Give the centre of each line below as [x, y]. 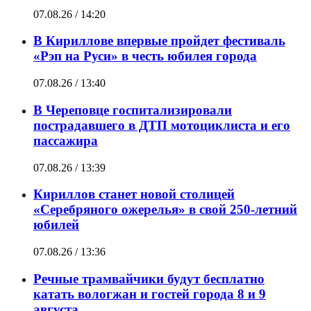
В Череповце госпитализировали [133, 110]
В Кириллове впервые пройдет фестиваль [159, 41]
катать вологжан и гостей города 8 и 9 [150, 294]
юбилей [56, 225]
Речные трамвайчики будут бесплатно [149, 278]
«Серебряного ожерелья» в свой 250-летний [165, 210]
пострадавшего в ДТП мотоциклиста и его [162, 125]
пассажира [66, 140]
